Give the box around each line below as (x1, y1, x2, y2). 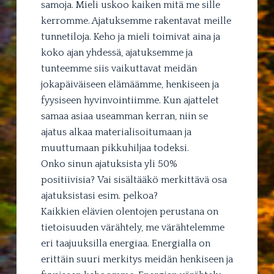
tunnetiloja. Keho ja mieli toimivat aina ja (40, 31, 220, 43)
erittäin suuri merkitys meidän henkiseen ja (40, 254, 233, 265)
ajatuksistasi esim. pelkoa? (40, 190, 158, 202)
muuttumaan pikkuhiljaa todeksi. (40, 143, 189, 154)
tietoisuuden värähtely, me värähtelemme (40, 222, 224, 234)
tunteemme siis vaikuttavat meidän (40, 63, 197, 75)
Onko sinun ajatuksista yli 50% (40, 158, 177, 170)
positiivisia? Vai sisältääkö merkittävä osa (40, 174, 227, 186)
